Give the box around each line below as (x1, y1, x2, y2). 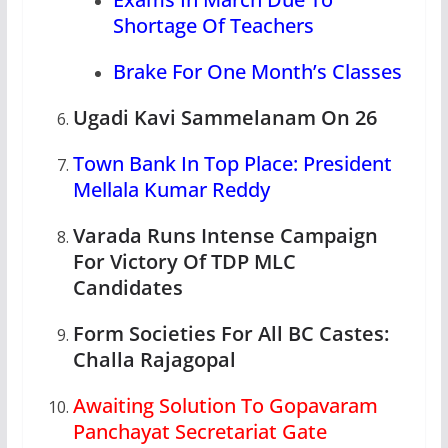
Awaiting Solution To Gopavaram (72, 392, 378, 419)
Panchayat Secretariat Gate (72, 418, 327, 445)
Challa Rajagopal (72, 346, 236, 373)
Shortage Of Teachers (112, 12, 314, 39)
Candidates (72, 274, 183, 301)
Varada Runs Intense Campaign (72, 222, 378, 249)
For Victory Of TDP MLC (72, 248, 296, 275)
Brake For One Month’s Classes (112, 58, 402, 85)
